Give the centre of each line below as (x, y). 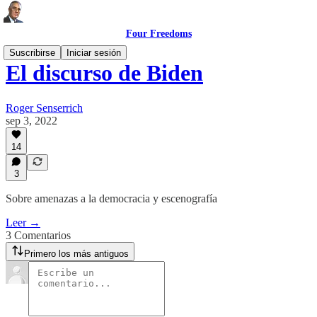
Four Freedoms (158, 34)
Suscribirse (32, 53)
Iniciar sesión (94, 53)
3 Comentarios (38, 235)
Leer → (23, 223)
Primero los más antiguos (76, 254)
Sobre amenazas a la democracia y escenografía (111, 198)
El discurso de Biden (104, 73)
